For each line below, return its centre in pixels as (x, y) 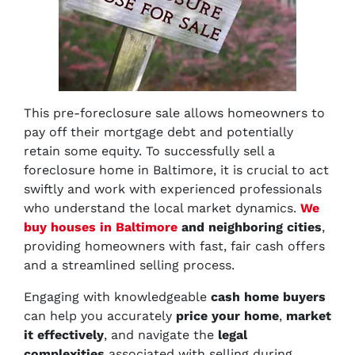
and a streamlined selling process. (129, 265)
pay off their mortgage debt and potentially (158, 132)
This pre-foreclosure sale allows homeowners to (174, 113)
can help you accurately (100, 316)
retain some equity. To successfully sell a (149, 151)
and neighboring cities (250, 227)
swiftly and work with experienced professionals (173, 189)
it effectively (64, 335)
